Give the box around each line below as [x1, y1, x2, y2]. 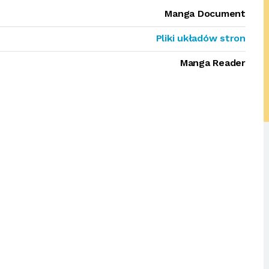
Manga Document [165, 8, 246, 19]
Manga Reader [180, 57, 246, 68]
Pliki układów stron [156, 32, 246, 44]
